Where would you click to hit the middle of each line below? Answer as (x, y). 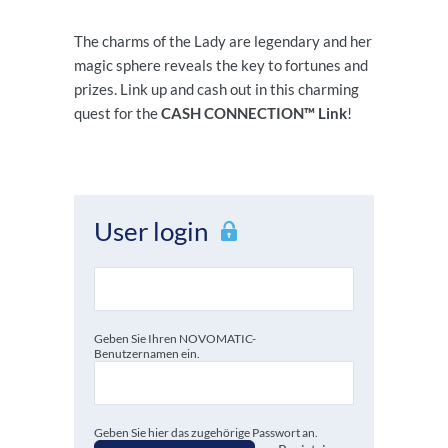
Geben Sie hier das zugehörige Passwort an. (206, 432)
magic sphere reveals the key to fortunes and (221, 64)
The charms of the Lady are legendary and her (223, 40)
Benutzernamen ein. (147, 353)
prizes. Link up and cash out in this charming (216, 88)
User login (151, 230)
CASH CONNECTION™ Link (254, 112)
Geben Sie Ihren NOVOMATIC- (175, 338)
